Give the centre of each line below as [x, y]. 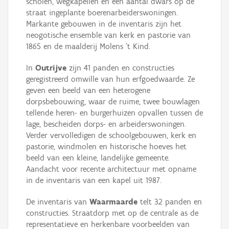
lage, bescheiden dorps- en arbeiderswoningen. [106, 124]
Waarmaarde [113, 202]
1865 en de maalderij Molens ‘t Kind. [88, 47]
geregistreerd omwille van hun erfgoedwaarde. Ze [110, 79]
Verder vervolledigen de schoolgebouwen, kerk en [111, 135]
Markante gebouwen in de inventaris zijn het [104, 24]
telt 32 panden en [170, 202]
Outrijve [51, 68]
